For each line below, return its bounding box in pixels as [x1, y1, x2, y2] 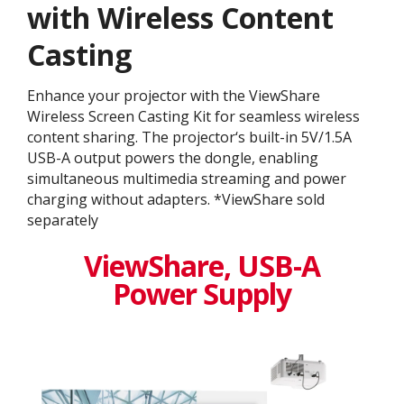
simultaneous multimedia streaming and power [27, 169, 346, 189]
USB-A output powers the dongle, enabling [27, 148, 318, 169]
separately [27, 210, 98, 231]
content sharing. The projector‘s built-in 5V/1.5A [27, 127, 352, 148]
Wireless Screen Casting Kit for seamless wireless [27, 106, 360, 127]
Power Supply [113, 274, 291, 314]
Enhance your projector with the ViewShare [27, 86, 320, 106]
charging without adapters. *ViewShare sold [27, 189, 325, 210]
